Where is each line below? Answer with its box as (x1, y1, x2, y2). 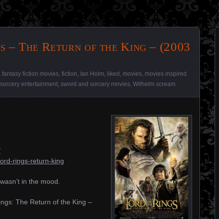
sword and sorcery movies (61, 81, 130, 88)
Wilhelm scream (133, 81, 175, 88)
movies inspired (145, 70, 187, 77)
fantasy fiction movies (2, 70, 59, 77)
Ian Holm (80, 70, 104, 77)
